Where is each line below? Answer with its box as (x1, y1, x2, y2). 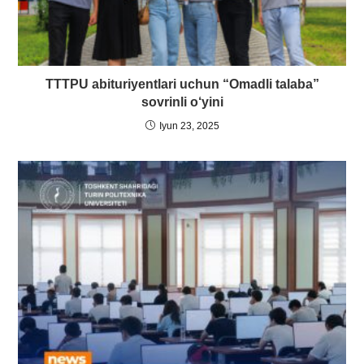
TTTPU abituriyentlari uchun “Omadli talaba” (45, 76, 319, 91)
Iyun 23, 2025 (158, 119, 219, 132)
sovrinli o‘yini (141, 94, 223, 109)
